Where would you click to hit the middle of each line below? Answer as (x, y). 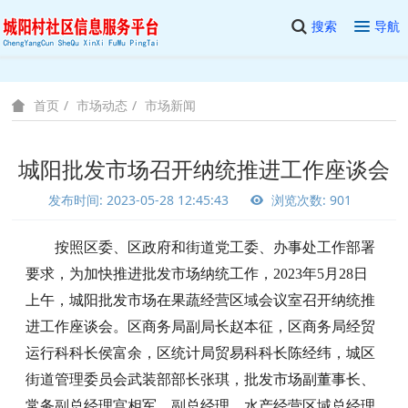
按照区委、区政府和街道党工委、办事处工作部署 (215, 247)
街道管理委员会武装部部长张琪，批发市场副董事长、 (201, 379)
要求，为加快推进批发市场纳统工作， (150, 274)
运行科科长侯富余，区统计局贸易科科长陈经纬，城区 (201, 353)
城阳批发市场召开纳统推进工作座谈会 (204, 169)
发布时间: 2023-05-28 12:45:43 (138, 200)
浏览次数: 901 (309, 200)
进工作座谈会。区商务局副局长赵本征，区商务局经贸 (201, 326)
